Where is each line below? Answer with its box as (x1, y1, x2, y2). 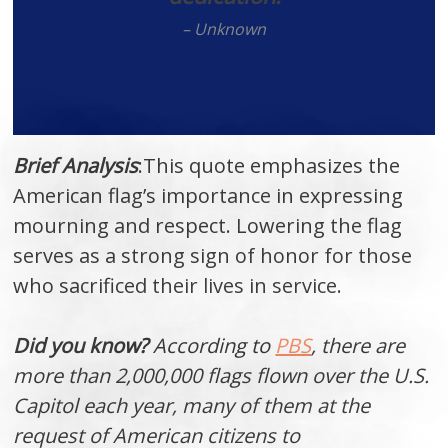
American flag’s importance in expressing (13, 182, 404, 209)
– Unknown (182, 18, 266, 40)
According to (148, 332, 276, 359)
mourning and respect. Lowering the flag (13, 212, 403, 239)
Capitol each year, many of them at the (13, 392, 371, 419)
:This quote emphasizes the (138, 152, 401, 179)
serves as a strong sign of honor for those (13, 242, 413, 269)
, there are (311, 332, 406, 359)
